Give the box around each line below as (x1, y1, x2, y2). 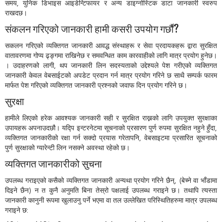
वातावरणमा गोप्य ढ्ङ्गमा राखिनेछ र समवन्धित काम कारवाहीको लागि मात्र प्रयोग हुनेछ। (5, 51, 217, 60)
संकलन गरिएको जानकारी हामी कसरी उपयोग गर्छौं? (5, 23, 179, 35)
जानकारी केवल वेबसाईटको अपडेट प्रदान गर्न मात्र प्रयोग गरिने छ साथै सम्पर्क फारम (5, 70, 217, 80)
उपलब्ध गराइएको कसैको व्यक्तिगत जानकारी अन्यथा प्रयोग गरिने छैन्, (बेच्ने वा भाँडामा (5, 175, 217, 185)
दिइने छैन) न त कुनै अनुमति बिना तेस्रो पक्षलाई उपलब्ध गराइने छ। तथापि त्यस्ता (5, 185, 217, 195)
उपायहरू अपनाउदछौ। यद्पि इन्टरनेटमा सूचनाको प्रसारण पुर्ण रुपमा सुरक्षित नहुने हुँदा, (5, 123, 217, 133)
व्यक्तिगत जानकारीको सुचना (5, 158, 102, 170)
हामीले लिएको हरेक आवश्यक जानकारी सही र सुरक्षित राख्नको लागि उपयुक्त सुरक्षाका (5, 113, 217, 123)
